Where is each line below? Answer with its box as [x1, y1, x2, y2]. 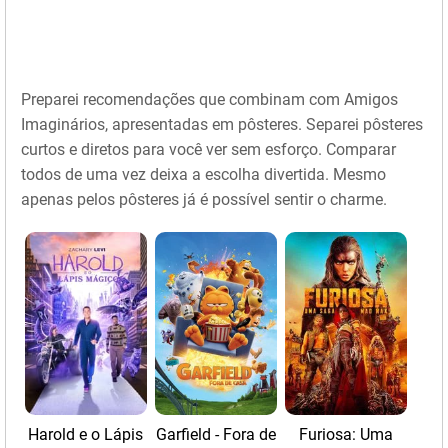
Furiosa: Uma [298, 425, 393, 445]
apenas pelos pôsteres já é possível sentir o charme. [21, 190, 387, 210]
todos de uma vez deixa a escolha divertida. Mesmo [21, 165, 386, 185]
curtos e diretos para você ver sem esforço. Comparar [21, 140, 396, 160]
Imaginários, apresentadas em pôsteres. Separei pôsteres [21, 115, 423, 135]
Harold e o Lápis [28, 425, 144, 445]
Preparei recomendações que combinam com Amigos [21, 90, 398, 110]
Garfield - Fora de [155, 425, 276, 445]
